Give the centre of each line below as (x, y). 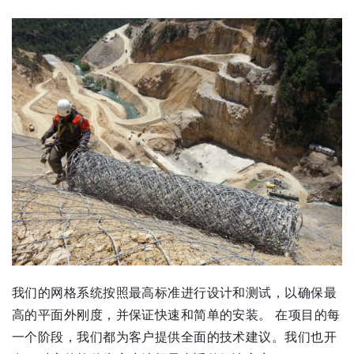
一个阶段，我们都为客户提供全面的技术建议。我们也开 (175, 337)
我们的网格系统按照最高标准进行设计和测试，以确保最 (175, 293)
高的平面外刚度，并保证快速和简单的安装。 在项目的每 (176, 315)
